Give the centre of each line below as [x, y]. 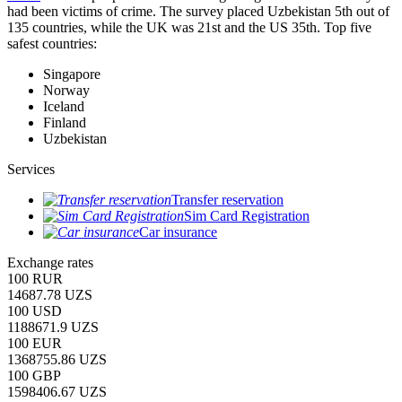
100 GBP [34, 375]
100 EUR [35, 343]
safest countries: [52, 43]
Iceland [64, 106]
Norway [66, 90]
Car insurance [178, 232]
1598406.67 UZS [57, 391]
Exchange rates [50, 262]
